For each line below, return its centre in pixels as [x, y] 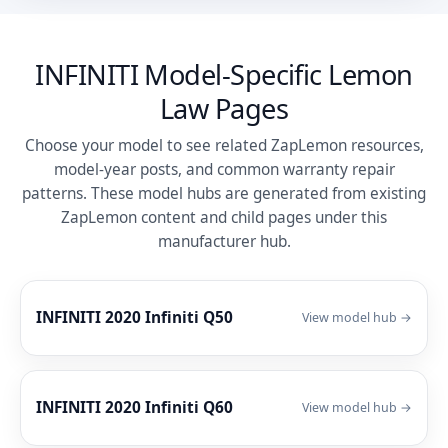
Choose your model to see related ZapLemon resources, [224, 145]
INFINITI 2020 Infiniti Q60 [134, 407]
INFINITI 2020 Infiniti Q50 [134, 317]
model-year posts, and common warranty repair [224, 169]
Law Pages [224, 108]
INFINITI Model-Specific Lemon [224, 74]
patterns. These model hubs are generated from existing [224, 193]
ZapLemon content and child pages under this [224, 217]
